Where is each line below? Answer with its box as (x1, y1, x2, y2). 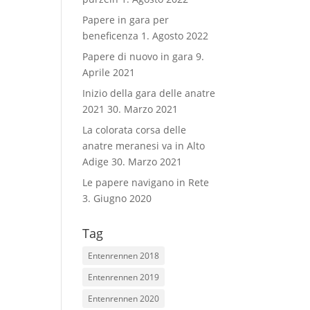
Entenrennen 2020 (88, 293, 160, 304)
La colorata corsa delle (82, 123, 187, 136)
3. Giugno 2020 (82, 192, 152, 205)
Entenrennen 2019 (88, 271, 160, 283)
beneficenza (82, 29, 139, 42)
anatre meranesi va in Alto (82, 139, 206, 152)
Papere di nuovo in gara (82, 50, 194, 63)
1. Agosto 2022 (141, 29, 209, 42)
